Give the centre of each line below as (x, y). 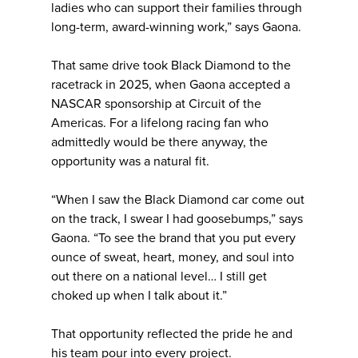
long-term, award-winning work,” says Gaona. (176, 27)
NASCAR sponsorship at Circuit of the (156, 103)
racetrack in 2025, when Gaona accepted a (171, 84)
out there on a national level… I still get (159, 276)
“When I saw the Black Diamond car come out (178, 199)
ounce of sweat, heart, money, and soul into (173, 257)
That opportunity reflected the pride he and (172, 334)
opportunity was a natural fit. (130, 161)
